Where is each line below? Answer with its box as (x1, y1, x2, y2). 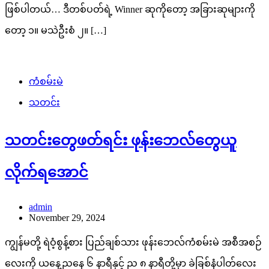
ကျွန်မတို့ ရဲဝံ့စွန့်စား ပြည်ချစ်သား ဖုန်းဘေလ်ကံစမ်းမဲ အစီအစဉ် (5, 237, 262, 248)
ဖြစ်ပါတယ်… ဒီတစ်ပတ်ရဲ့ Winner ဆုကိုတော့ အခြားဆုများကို (5, 4, 255, 15)
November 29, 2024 (29, 213, 105, 223)
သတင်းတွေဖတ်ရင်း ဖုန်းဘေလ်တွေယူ (5, 133, 237, 149)
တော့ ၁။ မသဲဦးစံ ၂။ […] (5, 25, 106, 36)
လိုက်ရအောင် (5, 165, 88, 181)
